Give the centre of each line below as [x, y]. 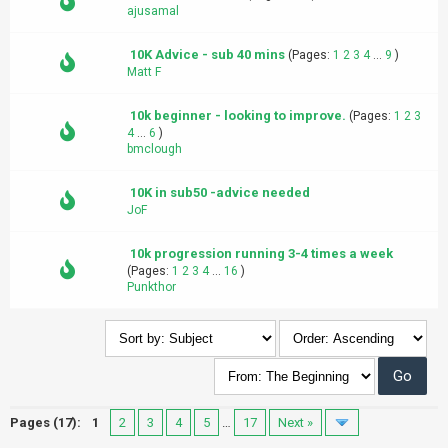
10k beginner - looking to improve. [238, 115]
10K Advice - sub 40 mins [207, 54]
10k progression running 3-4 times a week [261, 253]
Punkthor [151, 287]
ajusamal [153, 11]
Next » [295, 422]
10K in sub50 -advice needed [220, 192]
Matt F [144, 72]
